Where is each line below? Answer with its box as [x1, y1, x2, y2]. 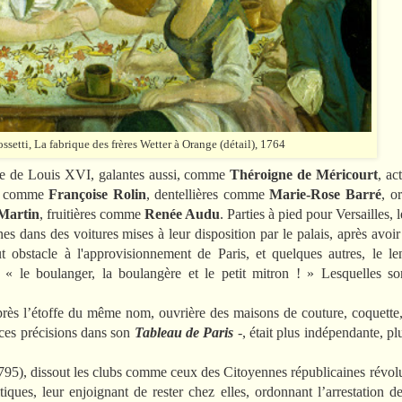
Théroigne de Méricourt [230, 166, 378, 182]
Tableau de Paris [134, 324, 234, 340]
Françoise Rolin [48, 186, 146, 202]
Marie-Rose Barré [269, 186, 382, 202]
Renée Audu [144, 205, 221, 222]
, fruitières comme [39, 205, 145, 222]
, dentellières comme [145, 186, 270, 202]
